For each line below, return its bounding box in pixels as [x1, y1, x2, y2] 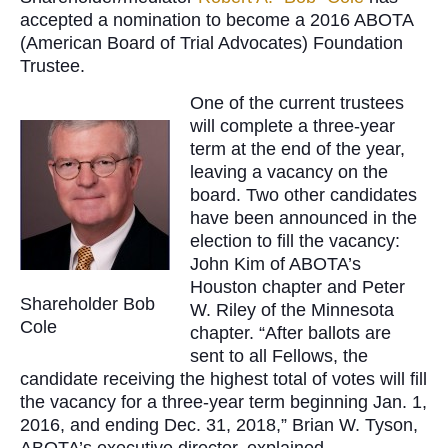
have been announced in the [190, 208, 417, 229]
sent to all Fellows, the [190, 346, 368, 367]
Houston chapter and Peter [190, 277, 405, 298]
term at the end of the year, [190, 139, 405, 160]
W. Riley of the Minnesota [190, 300, 394, 321]
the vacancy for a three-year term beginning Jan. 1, [20, 392, 427, 413]
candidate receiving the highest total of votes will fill [20, 369, 427, 390]
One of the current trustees [190, 93, 404, 114]
